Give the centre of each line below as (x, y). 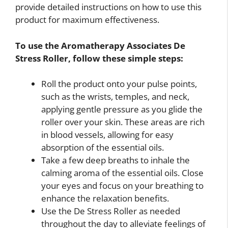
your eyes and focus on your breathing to (122, 186)
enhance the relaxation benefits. (105, 198)
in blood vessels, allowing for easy (107, 135)
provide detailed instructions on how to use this (108, 7)
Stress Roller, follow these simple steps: (99, 58)
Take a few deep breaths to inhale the (116, 160)
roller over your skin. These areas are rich (123, 122)
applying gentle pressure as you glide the (122, 109)
